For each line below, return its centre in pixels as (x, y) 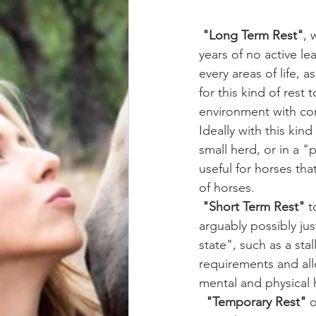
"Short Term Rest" (254, 207)
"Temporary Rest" (254, 302)
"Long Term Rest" (253, 36)
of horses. (227, 188)
